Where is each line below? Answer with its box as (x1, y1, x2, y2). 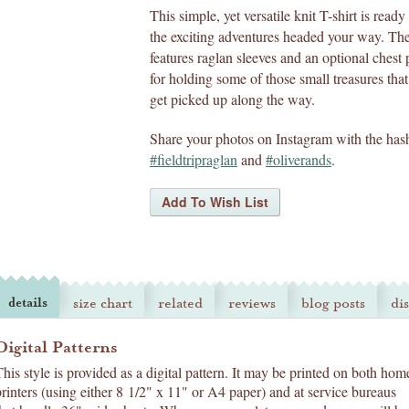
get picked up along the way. (150, 89, 315, 109)
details (8, 294, 47, 311)
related (158, 294, 203, 312)
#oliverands (266, 150, 331, 169)
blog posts (301, 294, 365, 312)
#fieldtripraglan (150, 150, 237, 169)
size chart (73, 294, 132, 312)
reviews (228, 294, 276, 312)
